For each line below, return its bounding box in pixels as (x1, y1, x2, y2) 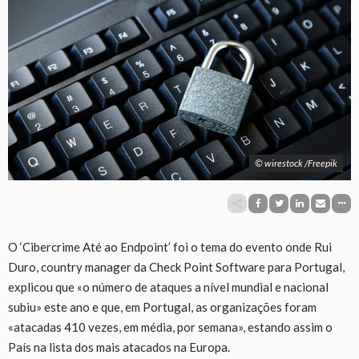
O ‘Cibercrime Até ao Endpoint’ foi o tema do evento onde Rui (8, 239, 332, 254)
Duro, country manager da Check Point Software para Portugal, (8, 259, 345, 274)
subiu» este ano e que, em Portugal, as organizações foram (8, 299, 317, 314)
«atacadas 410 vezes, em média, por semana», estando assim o (8, 319, 333, 334)
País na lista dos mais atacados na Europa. (8, 339, 230, 354)
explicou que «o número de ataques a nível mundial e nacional (8, 279, 329, 294)
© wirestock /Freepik (255, 156, 337, 169)
